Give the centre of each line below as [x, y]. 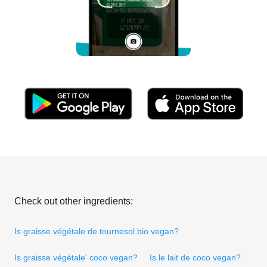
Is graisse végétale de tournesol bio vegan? [97, 231]
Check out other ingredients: [74, 201]
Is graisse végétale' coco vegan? [76, 257]
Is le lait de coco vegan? [195, 257]
